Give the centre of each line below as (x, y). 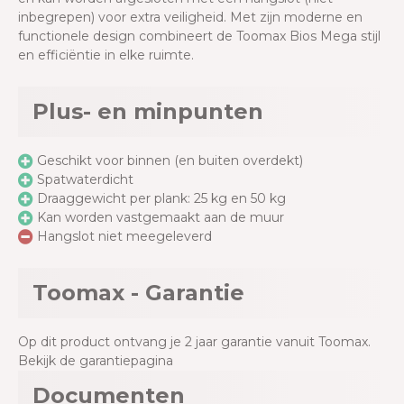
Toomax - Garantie (138, 293)
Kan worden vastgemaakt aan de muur (161, 218)
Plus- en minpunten (148, 112)
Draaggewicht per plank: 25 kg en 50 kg (162, 199)
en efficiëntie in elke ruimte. (106, 55)
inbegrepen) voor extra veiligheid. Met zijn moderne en (190, 18)
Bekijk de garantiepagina (96, 361)
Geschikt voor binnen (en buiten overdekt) (170, 161)
